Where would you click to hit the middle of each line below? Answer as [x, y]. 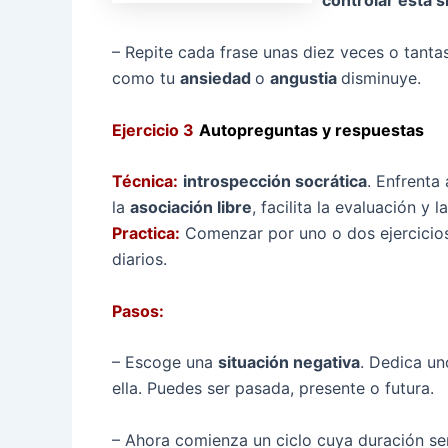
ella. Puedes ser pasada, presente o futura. [273, 388]
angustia [305, 77]
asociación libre [191, 207]
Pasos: [138, 310]
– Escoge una [165, 362]
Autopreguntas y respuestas [311, 129]
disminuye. [381, 77]
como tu [146, 77]
